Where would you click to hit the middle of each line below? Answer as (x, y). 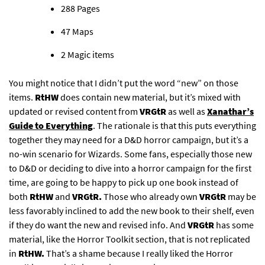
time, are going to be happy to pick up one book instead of (124, 182)
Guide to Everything (51, 126)
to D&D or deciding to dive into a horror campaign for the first (130, 168)
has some (234, 225)
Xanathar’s (230, 112)
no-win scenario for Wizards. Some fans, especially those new (130, 154)
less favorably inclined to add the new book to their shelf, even (132, 211)
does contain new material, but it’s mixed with (150, 97)
